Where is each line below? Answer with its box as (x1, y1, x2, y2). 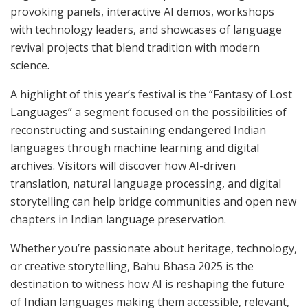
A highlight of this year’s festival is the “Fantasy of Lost (10, 87, 292, 102)
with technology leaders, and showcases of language (10, 22, 282, 38)
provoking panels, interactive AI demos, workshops (10, 4, 274, 20)
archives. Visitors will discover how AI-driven (10, 158, 236, 174)
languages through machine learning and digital (10, 140, 259, 156)
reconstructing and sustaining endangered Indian (10, 122, 266, 138)
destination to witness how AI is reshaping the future (10, 276, 285, 292)
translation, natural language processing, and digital (10, 176, 281, 192)
